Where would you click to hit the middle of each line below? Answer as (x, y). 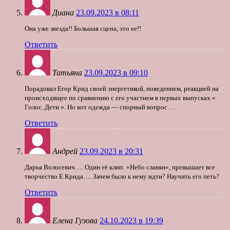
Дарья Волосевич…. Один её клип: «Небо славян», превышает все (120, 167)
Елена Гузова (75, 221)
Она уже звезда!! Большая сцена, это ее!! (83, 29)
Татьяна (67, 73)
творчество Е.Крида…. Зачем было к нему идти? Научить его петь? (122, 177)
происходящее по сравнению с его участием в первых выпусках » (120, 98)
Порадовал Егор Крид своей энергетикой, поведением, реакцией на (122, 89)
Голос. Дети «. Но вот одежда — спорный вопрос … (100, 107)
